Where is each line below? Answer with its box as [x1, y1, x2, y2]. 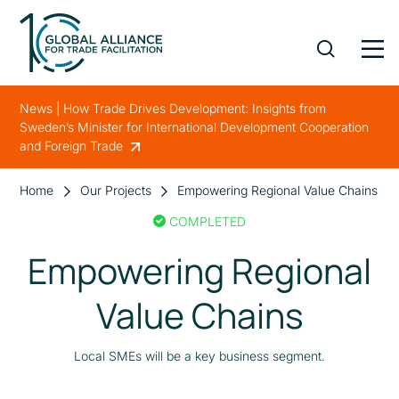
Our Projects [79, 182, 151, 198]
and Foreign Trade [20, 137, 127, 153]
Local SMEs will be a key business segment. [74, 347, 325, 363]
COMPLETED [168, 213, 246, 229]
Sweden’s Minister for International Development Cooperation [20, 118, 370, 134]
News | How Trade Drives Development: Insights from [20, 100, 327, 116]
